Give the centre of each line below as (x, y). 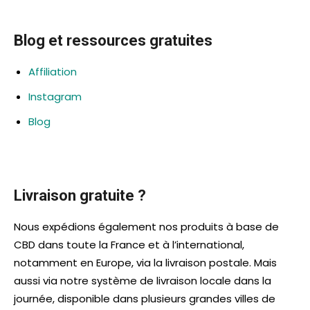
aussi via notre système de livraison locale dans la (143, 280)
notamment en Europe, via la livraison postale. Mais (145, 262)
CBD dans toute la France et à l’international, (129, 244)
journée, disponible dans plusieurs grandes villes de (145, 298)
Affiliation (53, 71)
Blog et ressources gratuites (113, 40)
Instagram (55, 96)
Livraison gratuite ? (80, 195)
